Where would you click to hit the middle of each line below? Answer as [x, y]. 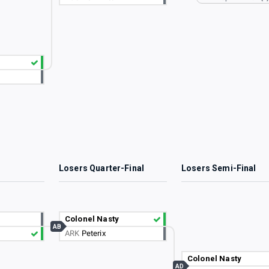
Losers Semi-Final [219, 168]
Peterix [93, 234]
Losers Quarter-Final [101, 168]
